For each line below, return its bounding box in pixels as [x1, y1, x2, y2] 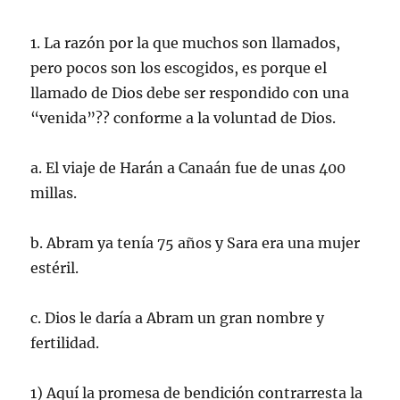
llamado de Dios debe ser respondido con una [30, 83, 350, 102]
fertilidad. [30, 333, 100, 352]
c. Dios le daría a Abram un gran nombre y [30, 308, 325, 327]
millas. [30, 183, 78, 202]
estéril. [30, 258, 79, 277]
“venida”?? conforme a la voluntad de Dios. [30, 108, 337, 127]
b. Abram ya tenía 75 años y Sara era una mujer [30, 233, 361, 252]
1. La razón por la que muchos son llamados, [30, 33, 341, 52]
